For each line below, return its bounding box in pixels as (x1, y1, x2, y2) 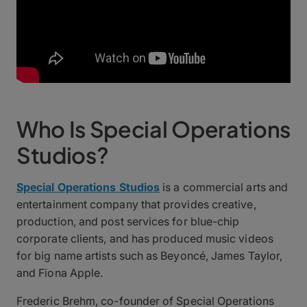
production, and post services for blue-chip (16, 214, 240, 228)
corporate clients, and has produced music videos (16, 231, 273, 245)
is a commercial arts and (160, 180, 288, 194)
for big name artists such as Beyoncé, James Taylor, (16, 248, 283, 262)
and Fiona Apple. (16, 265, 103, 280)
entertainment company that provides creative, (16, 197, 256, 211)
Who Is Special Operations (16, 114, 291, 143)
